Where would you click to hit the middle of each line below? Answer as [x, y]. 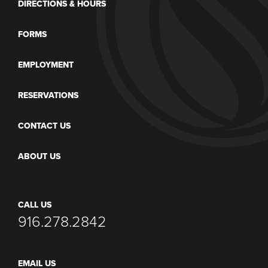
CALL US [35, 205]
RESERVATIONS [48, 96]
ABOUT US [39, 157]
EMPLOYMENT [46, 65]
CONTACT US [44, 126]
